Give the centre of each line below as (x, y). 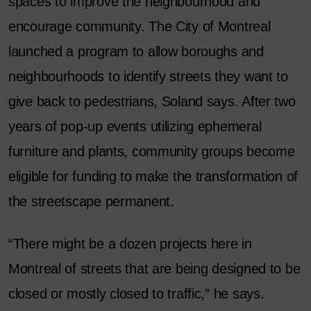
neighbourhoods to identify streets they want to (148, 77)
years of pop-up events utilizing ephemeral (135, 127)
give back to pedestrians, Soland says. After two (152, 102)
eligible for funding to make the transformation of (153, 177)
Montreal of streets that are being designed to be (154, 269)
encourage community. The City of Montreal (140, 27)
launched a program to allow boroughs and (136, 52)
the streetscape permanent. (91, 202)
